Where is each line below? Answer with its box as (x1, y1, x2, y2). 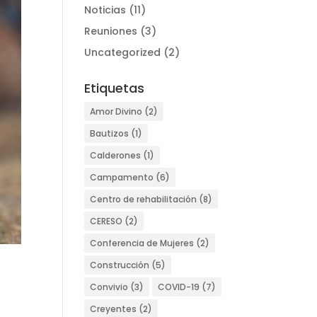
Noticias (84, 3, 127, 17)
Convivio (90, 281, 129, 293)
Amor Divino (90, 105, 143, 117)
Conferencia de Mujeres (90, 237, 195, 249)
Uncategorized (84, 45, 161, 59)
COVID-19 (158, 281, 200, 293)
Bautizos (90, 127, 129, 139)
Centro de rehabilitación (90, 193, 197, 205)
